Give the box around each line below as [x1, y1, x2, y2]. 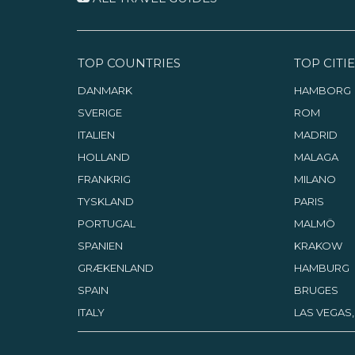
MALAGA [293, 151, 338, 163]
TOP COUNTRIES [77, 55, 181, 71]
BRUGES [293, 284, 338, 296]
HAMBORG [293, 84, 351, 97]
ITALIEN [77, 128, 115, 141]
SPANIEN [77, 239, 123, 252]
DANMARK [77, 84, 132, 97]
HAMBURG [293, 261, 349, 274]
